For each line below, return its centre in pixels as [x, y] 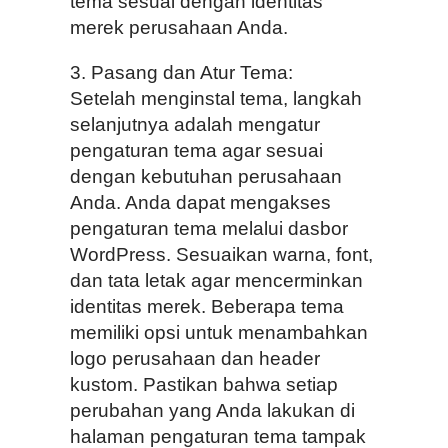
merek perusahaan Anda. [179, 27]
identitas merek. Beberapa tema [207, 306]
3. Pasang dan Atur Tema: [181, 72]
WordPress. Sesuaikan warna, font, [221, 254]
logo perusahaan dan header [195, 358]
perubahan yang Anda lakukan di [212, 410]
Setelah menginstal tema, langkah [216, 98]
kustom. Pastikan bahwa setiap [204, 384]
